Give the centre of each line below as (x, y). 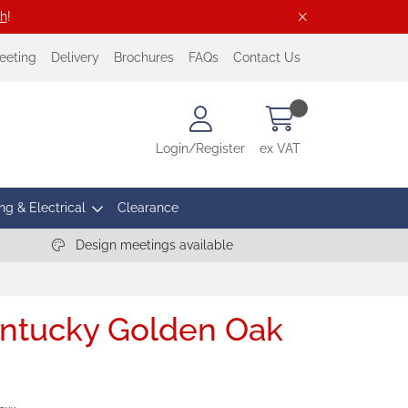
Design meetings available (152, 245)
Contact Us (267, 57)
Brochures (144, 57)
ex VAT (280, 148)
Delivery (75, 57)
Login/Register (200, 148)
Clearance (148, 208)
